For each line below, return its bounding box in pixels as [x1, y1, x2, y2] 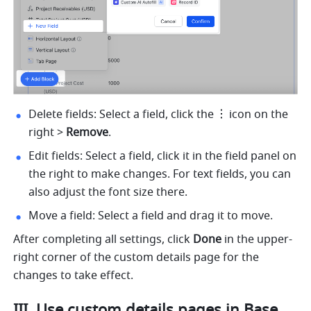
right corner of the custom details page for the [13, 249, 260, 266]
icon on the [229, 106, 289, 123]
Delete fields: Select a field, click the [28, 106, 215, 123]
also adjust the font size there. [28, 183, 188, 201]
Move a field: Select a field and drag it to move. [28, 207, 274, 224]
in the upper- [221, 230, 293, 248]
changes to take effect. [13, 267, 134, 284]
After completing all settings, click [13, 230, 194, 248]
